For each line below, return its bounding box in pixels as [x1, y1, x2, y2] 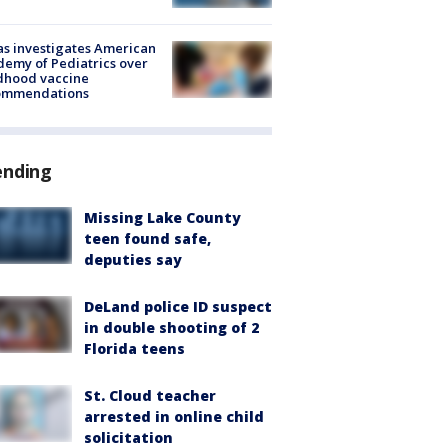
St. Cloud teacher [84, 386, 216, 406]
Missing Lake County [84, 208, 241, 228]
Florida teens [84, 339, 185, 359]
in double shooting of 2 [84, 318, 259, 338]
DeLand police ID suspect [84, 297, 272, 317]
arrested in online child [84, 407, 264, 427]
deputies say [84, 250, 182, 270]
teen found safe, [84, 229, 211, 249]
